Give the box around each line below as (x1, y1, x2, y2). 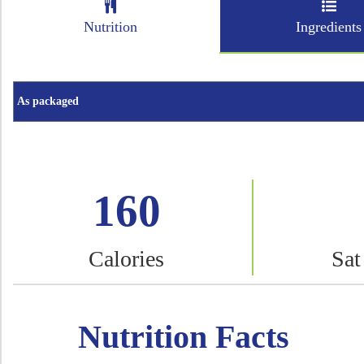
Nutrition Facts (77, 318, 289, 355)
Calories (89, 246, 165, 271)
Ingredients (296, 19, 362, 35)
